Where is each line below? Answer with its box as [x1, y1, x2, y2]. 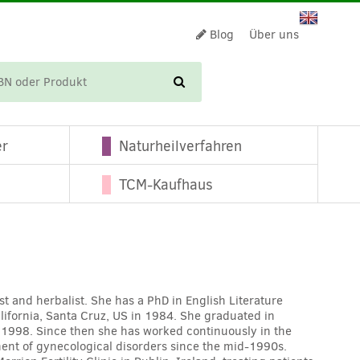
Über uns [249, 27, 299, 43]
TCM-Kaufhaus [119, 175, 213, 194]
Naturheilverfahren [119, 137, 242, 156]
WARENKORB [239, 74, 304, 89]
